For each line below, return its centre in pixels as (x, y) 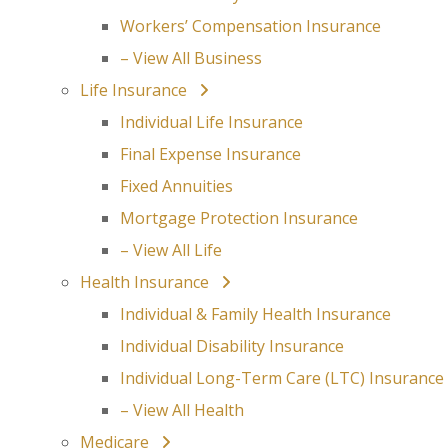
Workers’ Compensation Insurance (250, 26)
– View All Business (191, 58)
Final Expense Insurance (210, 154)
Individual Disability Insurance (232, 346)
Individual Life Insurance (211, 122)
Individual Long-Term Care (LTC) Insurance (282, 378)
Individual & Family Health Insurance (255, 314)
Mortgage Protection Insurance (239, 218)
